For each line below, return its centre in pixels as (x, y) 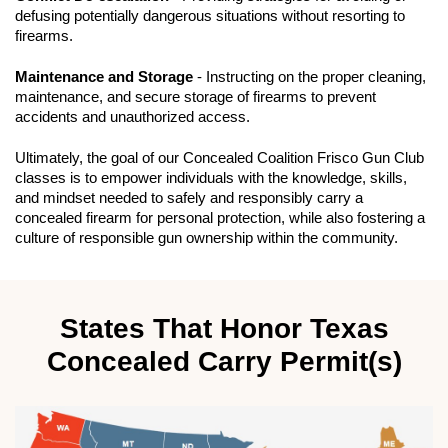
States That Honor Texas (224, 329)
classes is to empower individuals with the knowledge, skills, (211, 178)
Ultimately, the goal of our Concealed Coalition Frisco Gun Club (219, 158)
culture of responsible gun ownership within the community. (206, 238)
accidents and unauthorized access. (134, 117)
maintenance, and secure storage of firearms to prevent (195, 97)
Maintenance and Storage (104, 77)
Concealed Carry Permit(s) (224, 362)
